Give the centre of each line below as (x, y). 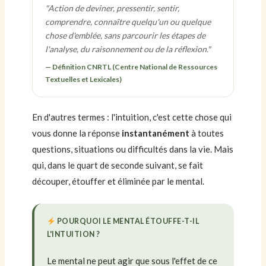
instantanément (155, 133)
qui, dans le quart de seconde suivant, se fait (117, 165)
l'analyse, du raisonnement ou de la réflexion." (128, 49)
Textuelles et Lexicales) (84, 79)
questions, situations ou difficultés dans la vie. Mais (132, 149)
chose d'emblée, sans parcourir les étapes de (126, 35)
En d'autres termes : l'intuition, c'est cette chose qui (132, 117)
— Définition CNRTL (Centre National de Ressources (132, 66)
